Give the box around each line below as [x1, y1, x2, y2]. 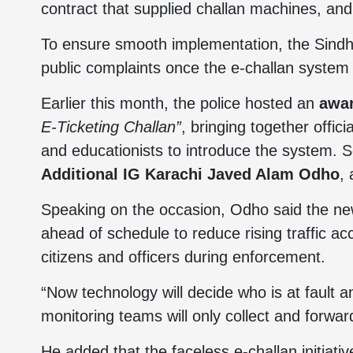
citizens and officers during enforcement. [41, 248, 325, 266]
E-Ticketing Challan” [41, 118, 181, 136]
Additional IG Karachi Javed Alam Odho [41, 165, 340, 183]
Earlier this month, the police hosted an [41, 95, 319, 112]
